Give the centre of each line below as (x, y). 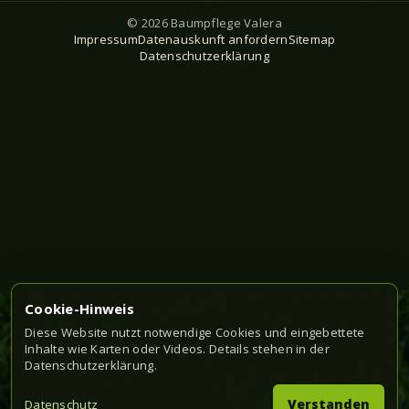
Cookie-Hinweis (79, 309)
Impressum (106, 39)
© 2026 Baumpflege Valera (204, 22)
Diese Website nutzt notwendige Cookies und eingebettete (195, 332)
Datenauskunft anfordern (213, 39)
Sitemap (312, 39)
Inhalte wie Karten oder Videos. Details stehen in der (177, 349)
